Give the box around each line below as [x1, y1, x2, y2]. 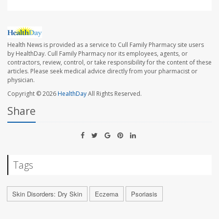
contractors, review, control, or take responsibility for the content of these [7, 58, 212, 66]
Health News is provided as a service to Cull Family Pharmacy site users [7, 40, 204, 49]
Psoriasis [131, 189, 157, 198]
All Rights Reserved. [87, 89, 142, 98]
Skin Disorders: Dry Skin [12, 189, 82, 198]
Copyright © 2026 [7, 89, 58, 98]
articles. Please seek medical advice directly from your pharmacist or [7, 66, 197, 75]
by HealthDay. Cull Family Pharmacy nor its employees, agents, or [7, 49, 188, 58]
